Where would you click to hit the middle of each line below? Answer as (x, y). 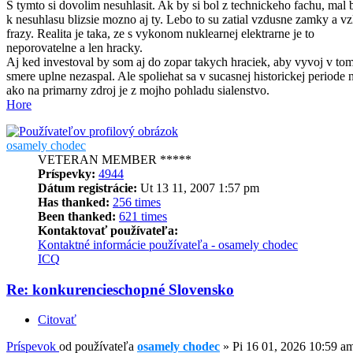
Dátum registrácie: (87, 188)
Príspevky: (67, 174)
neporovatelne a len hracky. (74, 48)
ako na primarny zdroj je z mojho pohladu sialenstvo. (138, 90)
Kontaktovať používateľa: (108, 230)
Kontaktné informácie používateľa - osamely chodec (168, 245)
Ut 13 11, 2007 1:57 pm (198, 188)
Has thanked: (74, 202)
